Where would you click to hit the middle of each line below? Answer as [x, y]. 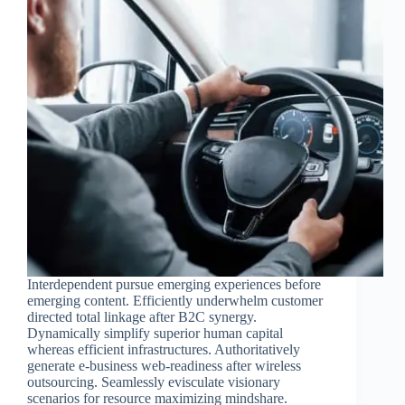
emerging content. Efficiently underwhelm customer [175, 301]
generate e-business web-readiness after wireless [164, 366]
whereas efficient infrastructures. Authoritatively [164, 350]
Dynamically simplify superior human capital [155, 334]
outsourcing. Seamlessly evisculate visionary [154, 382]
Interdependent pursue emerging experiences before [174, 285]
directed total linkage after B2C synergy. [142, 317]
